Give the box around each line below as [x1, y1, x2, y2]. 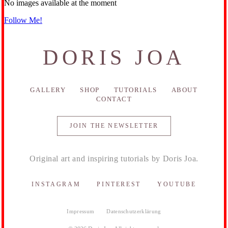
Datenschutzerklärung [106, 208, 161, 215]
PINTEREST [97, 181, 141, 188]
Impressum [67, 208, 95, 215]
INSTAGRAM [32, 181, 81, 188]
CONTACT [96, 95, 132, 103]
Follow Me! [4, 16, 42, 25]
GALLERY [30, 86, 66, 94]
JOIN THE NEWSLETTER [69, 122, 159, 130]
